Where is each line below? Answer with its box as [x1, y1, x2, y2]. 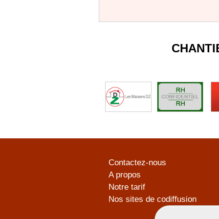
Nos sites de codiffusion [109, 195, 197, 204]
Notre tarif [109, 182, 145, 192]
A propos [109, 170, 141, 180]
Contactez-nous [109, 158, 166, 168]
